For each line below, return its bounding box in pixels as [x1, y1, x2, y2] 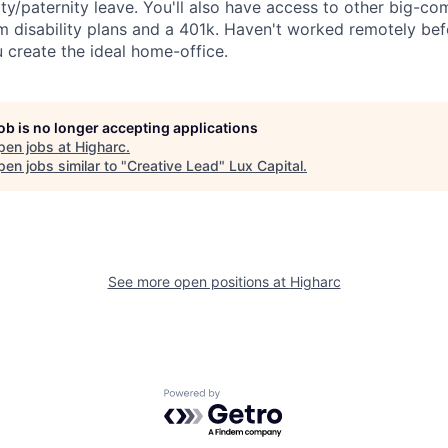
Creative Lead [127, 157, 219, 174]
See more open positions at [107, 273, 290, 290]
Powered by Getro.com [163, 388, 339, 409]
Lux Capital [229, 157, 303, 174]
